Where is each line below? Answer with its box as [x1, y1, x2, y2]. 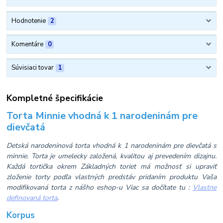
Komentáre [11, 40, 43, 49]
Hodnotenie [11, 16, 46, 25]
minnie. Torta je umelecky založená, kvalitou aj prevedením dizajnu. [6, 151, 217, 161]
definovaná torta [6, 193, 58, 203]
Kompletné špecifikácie [6, 92, 104, 104]
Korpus [6, 209, 35, 221]
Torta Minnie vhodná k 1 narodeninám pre [6, 109, 198, 122]
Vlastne [192, 182, 217, 192]
